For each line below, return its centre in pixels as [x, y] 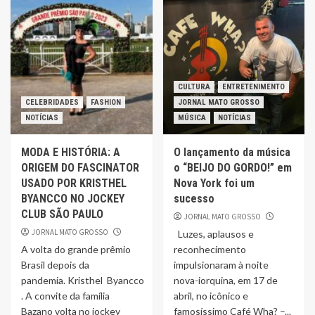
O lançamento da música [232, 152]
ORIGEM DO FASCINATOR [80, 168]
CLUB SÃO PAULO [62, 214]
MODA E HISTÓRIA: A [71, 152]
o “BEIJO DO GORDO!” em [232, 168]
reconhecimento [210, 249]
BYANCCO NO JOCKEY [73, 199]
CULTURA [194, 87]
